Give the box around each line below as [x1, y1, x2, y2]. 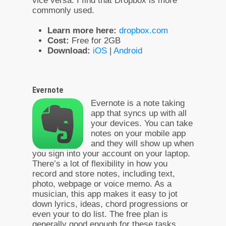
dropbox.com [119, 25, 168, 35]
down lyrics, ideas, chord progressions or [32, 199, 188, 209]
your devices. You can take [91, 118, 193, 128]
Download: [47, 45, 90, 55]
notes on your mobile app [91, 128, 186, 138]
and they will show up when [91, 138, 194, 148]
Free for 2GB [69, 35, 121, 45]
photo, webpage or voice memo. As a [32, 179, 172, 189]
